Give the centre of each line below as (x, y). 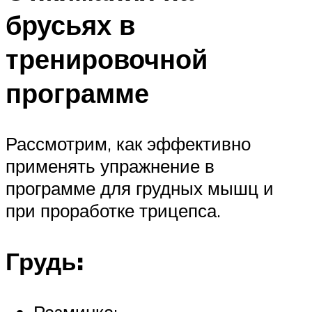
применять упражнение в (110, 165)
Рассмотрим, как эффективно (128, 143)
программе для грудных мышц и (140, 188)
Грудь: (45, 262)
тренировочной (107, 59)
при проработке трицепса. (113, 210)
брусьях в (70, 25)
